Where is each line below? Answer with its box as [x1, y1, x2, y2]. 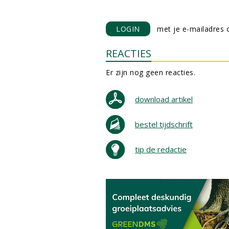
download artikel [135, 94, 193, 104]
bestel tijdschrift [135, 119, 193, 129]
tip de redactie [135, 144, 187, 154]
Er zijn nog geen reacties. [106, 67, 195, 77]
